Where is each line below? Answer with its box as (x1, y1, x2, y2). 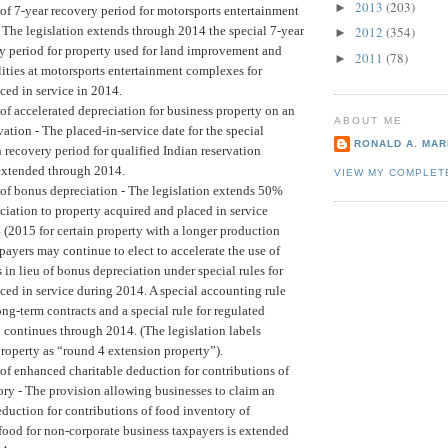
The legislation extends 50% (125, 182, 283, 198)
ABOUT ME (334, 115, 404, 127)
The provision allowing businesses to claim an (22, 382, 275, 398)
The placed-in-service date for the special (39, 122, 264, 138)
